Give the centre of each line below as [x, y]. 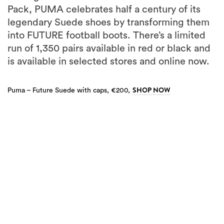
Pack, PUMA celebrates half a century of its [104, 9]
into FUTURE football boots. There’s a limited [106, 35]
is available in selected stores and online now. [108, 61]
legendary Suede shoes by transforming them [108, 22]
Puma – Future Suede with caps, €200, [69, 90]
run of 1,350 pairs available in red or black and [109, 48]
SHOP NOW [151, 90]
